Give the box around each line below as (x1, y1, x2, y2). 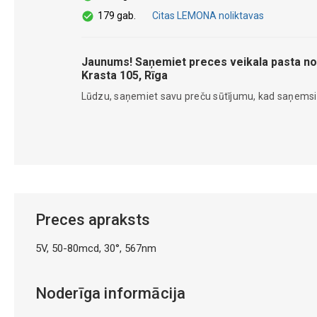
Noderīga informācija (35, 284, 186, 302)
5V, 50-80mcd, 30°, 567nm (35, 242, 156, 255)
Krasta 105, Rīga (81, 69, 168, 82)
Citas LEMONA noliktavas (151, 10, 264, 21)
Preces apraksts (35, 211, 150, 229)
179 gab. (97, 10, 136, 21)
